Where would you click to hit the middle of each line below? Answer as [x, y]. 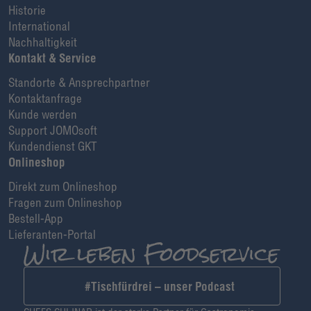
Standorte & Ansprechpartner [79, 82]
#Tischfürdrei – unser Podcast [160, 286]
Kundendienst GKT [53, 146]
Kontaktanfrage [45, 98]
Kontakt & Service [52, 58]
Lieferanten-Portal [52, 234]
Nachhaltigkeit [43, 42]
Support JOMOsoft [53, 130]
